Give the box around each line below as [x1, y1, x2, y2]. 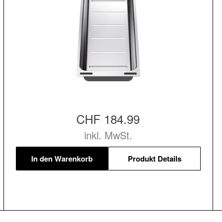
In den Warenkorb [31, 153, 93, 164]
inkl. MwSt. [84, 128, 132, 143]
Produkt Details [127, 153, 181, 164]
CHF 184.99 [76, 110, 140, 128]
